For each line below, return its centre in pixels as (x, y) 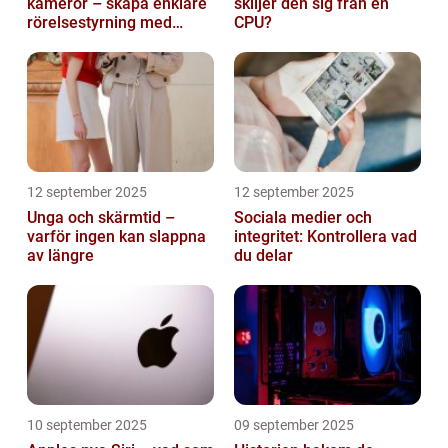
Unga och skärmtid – (101, 218)
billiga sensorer (82, 42)
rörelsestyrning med (99, 23)
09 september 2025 (294, 425)
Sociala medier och (303, 218)
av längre (60, 256)
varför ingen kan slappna (116, 237)
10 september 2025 (87, 425)
